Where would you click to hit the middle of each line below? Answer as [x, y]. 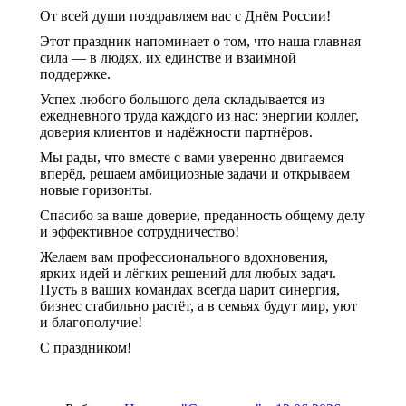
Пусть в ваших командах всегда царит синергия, [190, 290]
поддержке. [75, 74]
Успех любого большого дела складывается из [182, 99]
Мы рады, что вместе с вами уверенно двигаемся [192, 157]
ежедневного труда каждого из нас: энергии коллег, [199, 116]
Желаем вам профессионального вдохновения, [184, 257]
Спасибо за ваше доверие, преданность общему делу [203, 215]
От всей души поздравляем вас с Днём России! [185, 16]
